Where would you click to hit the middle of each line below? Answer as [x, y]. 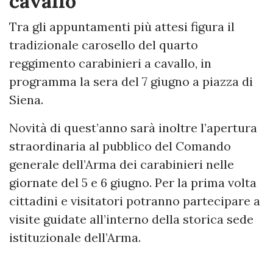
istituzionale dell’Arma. [75, 237]
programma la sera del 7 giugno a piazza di [131, 81]
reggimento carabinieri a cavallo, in [110, 63]
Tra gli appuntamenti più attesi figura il [122, 26]
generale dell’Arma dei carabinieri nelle [122, 164]
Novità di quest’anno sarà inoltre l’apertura [133, 127]
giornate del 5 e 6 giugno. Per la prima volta [133, 182]
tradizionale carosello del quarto [104, 44]
